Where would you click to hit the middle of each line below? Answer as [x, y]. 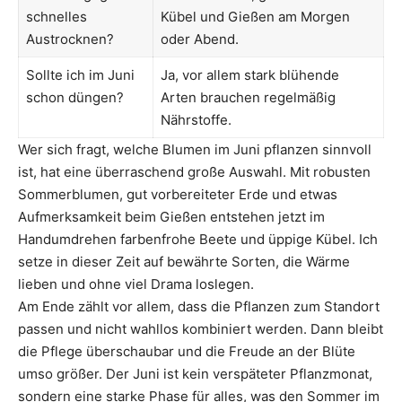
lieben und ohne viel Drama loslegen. [136, 284]
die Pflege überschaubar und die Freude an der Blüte [187, 351]
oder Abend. [199, 39]
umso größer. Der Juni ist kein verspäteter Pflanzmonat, [195, 373]
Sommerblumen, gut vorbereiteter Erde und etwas [178, 194]
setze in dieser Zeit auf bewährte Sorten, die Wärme [184, 261]
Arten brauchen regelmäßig [248, 97]
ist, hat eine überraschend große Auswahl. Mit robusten [194, 171]
